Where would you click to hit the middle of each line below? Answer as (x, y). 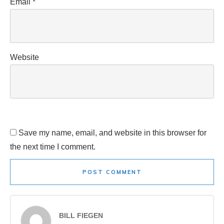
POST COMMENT (112, 172)
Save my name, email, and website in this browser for (112, 133)
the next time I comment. (53, 147)
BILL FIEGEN (81, 216)
